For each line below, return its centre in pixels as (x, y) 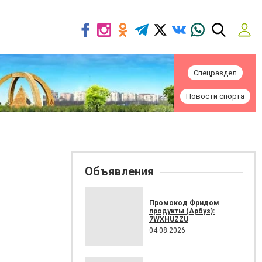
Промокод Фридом (184, 203)
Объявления (119, 171)
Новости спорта (215, 96)
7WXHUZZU (169, 219)
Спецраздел (215, 73)
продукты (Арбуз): (182, 211)
